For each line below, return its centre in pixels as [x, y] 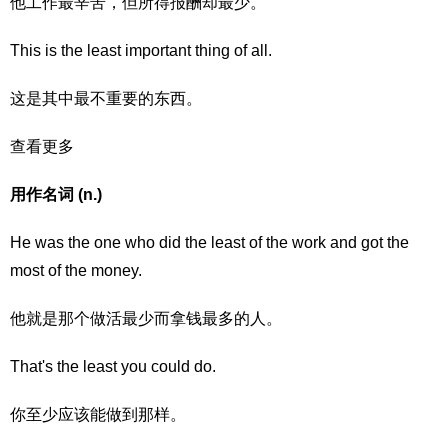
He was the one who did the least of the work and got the [209, 242]
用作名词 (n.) [56, 194]
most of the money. [76, 270]
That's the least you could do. [113, 366]
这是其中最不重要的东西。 [106, 98]
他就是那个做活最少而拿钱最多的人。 [146, 318]
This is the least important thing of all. [141, 50]
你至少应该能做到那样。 [98, 414]
